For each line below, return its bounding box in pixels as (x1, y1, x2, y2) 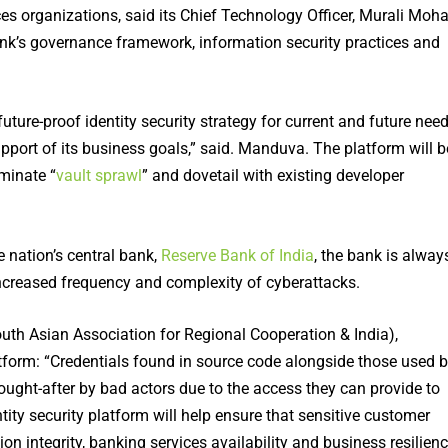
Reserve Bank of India (160, 245, 314, 265)
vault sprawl (55, 166, 142, 186)
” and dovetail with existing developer (141, 166, 404, 186)
